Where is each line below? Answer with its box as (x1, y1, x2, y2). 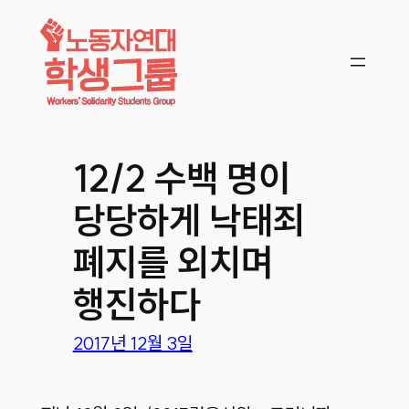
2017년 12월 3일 (72, 331, 193, 355)
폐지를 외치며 (72, 238, 273, 285)
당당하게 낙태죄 (72, 196, 305, 243)
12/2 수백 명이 (72, 154, 290, 201)
